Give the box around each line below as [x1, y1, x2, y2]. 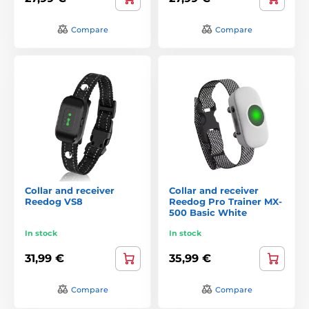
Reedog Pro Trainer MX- [169, 195, 282, 207]
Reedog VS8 [25, 195, 83, 207]
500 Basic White [169, 206, 247, 218]
